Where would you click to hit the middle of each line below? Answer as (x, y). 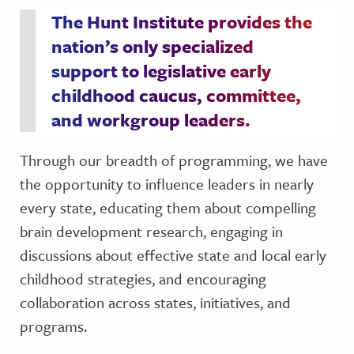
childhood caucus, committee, (176, 95)
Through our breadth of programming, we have (174, 160)
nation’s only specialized (153, 46)
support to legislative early (161, 71)
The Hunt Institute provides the (182, 22)
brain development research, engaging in (151, 231)
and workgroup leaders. (151, 120)
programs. (53, 326)
